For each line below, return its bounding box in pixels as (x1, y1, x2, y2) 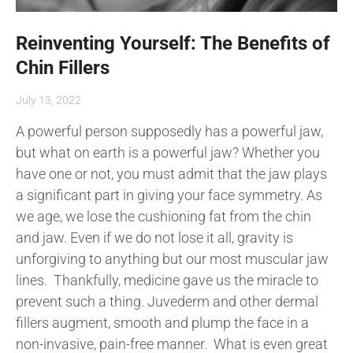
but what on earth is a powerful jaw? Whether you (16, 144, 320, 162)
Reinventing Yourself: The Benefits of (16, 32, 330, 55)
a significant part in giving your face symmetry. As (16, 187, 322, 204)
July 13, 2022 (16, 94, 81, 107)
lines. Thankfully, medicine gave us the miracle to (16, 272, 318, 289)
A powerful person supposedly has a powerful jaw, (16, 123, 323, 140)
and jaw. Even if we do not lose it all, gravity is (16, 229, 293, 247)
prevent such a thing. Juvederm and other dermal (16, 293, 318, 310)
